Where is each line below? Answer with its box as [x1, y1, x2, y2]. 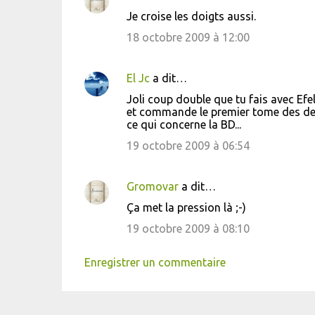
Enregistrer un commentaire [84, 256, 226, 269]
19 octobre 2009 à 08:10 [126, 222, 250, 235]
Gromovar [126, 180, 179, 193]
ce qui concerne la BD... [126, 118, 241, 131]
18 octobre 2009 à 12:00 [126, 31, 250, 44]
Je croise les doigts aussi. [126, 10, 256, 22]
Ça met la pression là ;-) [126, 201, 246, 214]
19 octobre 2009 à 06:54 [126, 139, 250, 152]
